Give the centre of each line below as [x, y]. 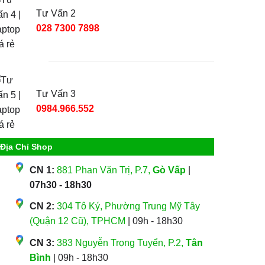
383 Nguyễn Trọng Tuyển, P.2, [121, 243]
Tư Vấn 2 [56, 13]
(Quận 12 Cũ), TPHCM [77, 221]
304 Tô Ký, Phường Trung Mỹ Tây [128, 206]
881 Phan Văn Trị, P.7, [104, 170]
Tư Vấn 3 [56, 94]
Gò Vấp [169, 170]
